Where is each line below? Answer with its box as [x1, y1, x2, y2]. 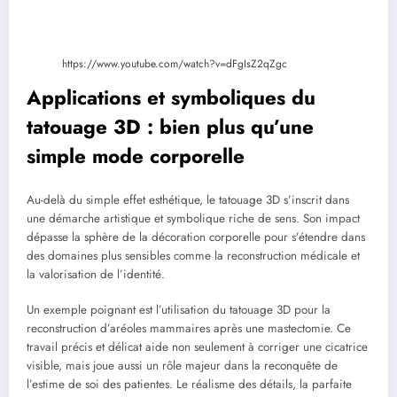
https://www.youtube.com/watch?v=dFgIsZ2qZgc [62, 55, 287, 72]
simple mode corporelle [27, 141, 245, 170]
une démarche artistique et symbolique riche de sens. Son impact [27, 210, 360, 228]
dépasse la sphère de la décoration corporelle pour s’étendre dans [27, 229, 365, 246]
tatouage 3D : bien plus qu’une [27, 112, 314, 141]
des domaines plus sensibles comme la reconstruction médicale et [27, 247, 360, 265]
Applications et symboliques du [27, 82, 315, 112]
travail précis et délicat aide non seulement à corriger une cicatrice [27, 339, 368, 356]
